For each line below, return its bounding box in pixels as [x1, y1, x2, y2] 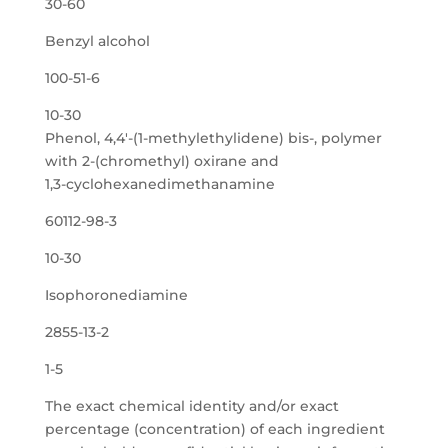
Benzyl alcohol [44, 32, 150, 50]
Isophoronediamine [44, 286, 188, 304]
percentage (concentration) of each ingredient [44, 420, 385, 438]
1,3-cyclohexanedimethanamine [44, 175, 275, 193]
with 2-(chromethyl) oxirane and [44, 152, 279, 170]
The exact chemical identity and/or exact [44, 397, 339, 415]
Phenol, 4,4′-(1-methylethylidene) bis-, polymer [44, 129, 382, 147]
